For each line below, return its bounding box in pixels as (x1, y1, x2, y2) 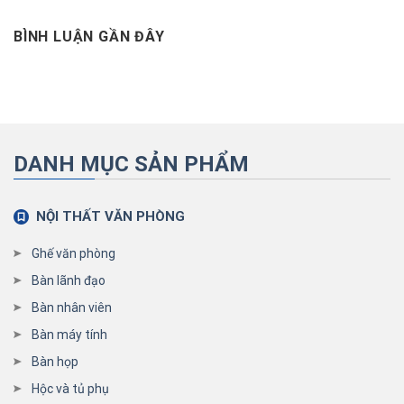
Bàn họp (31, 353, 78, 369)
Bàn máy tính (31, 326, 107, 342)
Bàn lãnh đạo (31, 272, 106, 288)
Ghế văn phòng (31, 245, 115, 261)
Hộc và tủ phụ (31, 381, 109, 396)
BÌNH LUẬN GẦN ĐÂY (14, 27, 165, 45)
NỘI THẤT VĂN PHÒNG (35, 207, 185, 225)
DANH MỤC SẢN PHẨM (14, 151, 249, 177)
